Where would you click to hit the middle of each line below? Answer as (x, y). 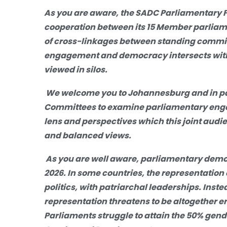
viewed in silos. (76, 69)
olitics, (64, 187)
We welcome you (82, 93)
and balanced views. (88, 135)
